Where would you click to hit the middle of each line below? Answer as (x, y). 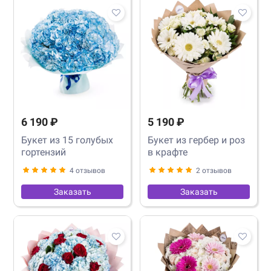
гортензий (44, 152)
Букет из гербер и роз (196, 140)
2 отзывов (214, 170)
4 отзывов (87, 170)
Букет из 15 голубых (67, 140)
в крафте (168, 152)
